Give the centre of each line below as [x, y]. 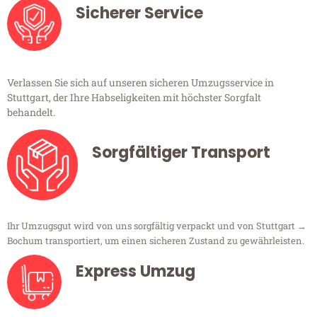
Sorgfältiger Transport [181, 153]
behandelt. [31, 113]
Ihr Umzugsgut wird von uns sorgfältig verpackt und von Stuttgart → [157, 226]
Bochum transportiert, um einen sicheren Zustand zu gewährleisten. [156, 241]
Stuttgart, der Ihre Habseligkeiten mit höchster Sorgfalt [134, 98]
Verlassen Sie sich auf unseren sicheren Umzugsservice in [140, 83]
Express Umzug [136, 272]
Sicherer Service [139, 13]
